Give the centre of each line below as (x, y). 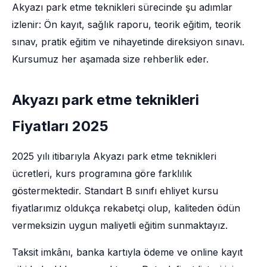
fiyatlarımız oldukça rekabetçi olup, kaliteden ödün (126, 208)
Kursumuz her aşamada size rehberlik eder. (110, 59)
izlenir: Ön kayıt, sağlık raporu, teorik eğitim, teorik (126, 24)
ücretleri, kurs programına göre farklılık (102, 173)
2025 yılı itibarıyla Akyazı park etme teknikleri (114, 156)
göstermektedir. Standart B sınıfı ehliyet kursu (115, 191)
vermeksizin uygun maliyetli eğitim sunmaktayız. (120, 225)
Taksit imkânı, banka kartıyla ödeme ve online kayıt (127, 252)
